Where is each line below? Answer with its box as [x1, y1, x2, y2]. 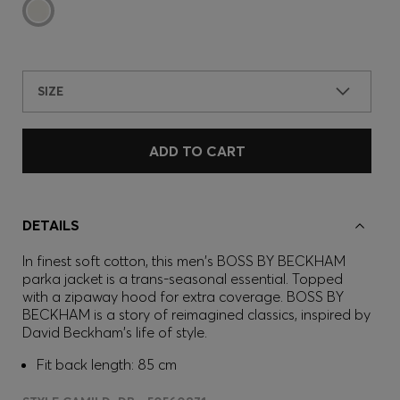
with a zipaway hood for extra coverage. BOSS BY [22, 287, 344, 305]
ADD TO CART [148, 142, 246, 160]
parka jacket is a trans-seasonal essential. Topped [22, 270, 343, 287]
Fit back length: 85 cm [37, 355, 177, 373]
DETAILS [22, 216, 79, 234]
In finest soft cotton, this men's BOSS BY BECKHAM [22, 252, 346, 270]
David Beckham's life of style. [22, 323, 207, 341]
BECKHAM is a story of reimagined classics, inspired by [22, 305, 371, 323]
